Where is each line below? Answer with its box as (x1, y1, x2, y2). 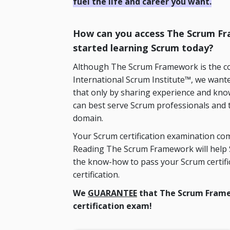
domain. (73, 112, 103, 124)
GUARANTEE (88, 187, 137, 199)
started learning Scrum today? (73, 42, 214, 54)
